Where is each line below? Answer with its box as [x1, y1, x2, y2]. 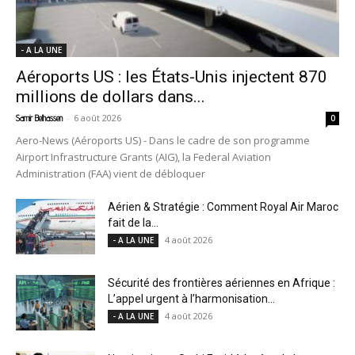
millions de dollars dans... [16, 87, 205, 107]
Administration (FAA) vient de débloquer [16, 166, 205, 181]
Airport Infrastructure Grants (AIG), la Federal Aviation [16, 150, 271, 165]
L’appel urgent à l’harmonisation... [108, 292, 275, 306]
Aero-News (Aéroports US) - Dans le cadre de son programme [16, 133, 310, 148]
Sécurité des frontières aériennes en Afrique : [108, 277, 335, 290]
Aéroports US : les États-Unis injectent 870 [16, 67, 327, 87]
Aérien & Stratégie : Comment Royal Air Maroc [108, 200, 338, 214]
